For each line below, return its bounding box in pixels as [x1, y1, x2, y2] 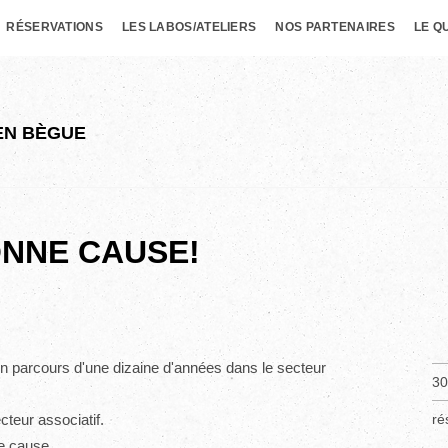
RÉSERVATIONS [6, 20, 103, 35]
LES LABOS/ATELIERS [121, 20, 257, 35]
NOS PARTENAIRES [275, 20, 395, 35]
